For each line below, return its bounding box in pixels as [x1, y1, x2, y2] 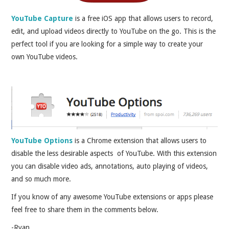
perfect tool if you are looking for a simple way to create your [11, 39, 203, 48]
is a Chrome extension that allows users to [75, 136, 207, 145]
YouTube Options [11, 136, 73, 145]
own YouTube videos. [11, 52, 78, 61]
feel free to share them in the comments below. [11, 205, 159, 214]
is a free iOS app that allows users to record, [75, 14, 214, 22]
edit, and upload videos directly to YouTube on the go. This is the [11, 27, 216, 35]
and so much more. [11, 174, 72, 183]
